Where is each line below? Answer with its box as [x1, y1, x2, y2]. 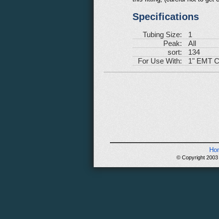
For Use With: [138, 56, 182, 65]
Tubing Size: [143, 30, 182, 39]
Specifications [132, 11, 199, 22]
